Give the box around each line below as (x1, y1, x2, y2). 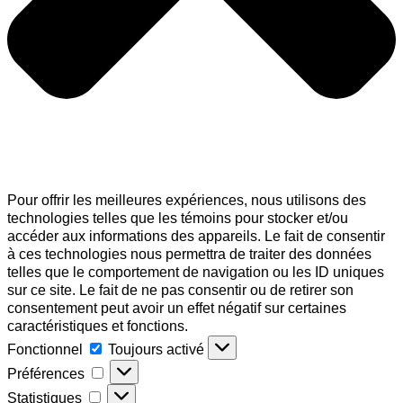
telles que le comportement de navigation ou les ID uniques (7, 264, 384, 281)
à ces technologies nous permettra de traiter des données (7, 246, 372, 263)
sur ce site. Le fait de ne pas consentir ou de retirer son (7, 282, 354, 299)
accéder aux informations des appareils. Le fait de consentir (7, 228, 385, 245)
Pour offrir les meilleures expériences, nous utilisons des (7, 193, 366, 209)
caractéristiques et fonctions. (7, 318, 188, 335)
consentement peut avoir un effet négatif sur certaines (7, 300, 346, 317)
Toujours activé (108, 342, 208, 358)
